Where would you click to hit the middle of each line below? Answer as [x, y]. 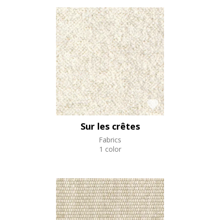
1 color [110, 149]
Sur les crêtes [110, 126]
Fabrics [110, 139]
